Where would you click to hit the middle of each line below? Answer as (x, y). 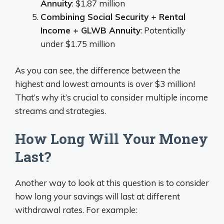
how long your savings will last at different (97, 196)
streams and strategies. (60, 110)
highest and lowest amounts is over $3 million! (105, 83)
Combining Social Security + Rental (113, 17)
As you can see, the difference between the (98, 70)
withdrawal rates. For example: (76, 210)
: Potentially (163, 30)
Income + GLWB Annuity (90, 30)
